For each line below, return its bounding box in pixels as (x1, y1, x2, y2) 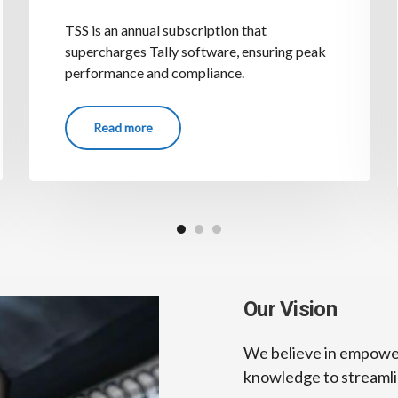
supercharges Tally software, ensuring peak (65, 42, 327, 60)
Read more (93, 119, 154, 135)
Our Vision (243, 296, 337, 322)
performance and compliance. (65, 63, 245, 81)
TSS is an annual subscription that (65, 20, 267, 38)
